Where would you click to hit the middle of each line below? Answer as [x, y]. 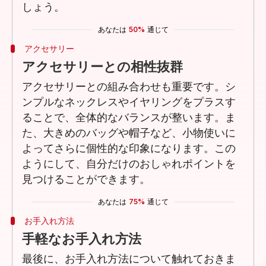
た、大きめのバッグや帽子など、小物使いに [129, 133]
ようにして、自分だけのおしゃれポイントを [129, 164]
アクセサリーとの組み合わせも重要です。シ [129, 87]
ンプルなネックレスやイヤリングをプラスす [129, 102]
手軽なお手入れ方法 [82, 239]
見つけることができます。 [86, 180]
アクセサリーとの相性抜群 [102, 67]
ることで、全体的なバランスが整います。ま [129, 118]
